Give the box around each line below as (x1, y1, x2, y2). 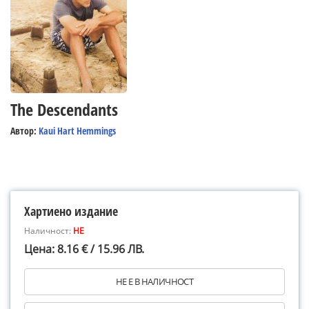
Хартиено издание (24, 203, 118, 219)
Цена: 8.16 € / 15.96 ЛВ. (24, 241, 144, 257)
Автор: (10, 124, 39, 137)
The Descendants (10, 98, 118, 121)
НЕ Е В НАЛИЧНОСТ (115, 275, 194, 288)
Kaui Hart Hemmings (39, 124, 116, 137)
